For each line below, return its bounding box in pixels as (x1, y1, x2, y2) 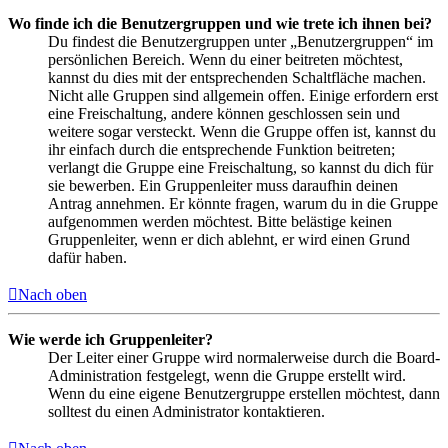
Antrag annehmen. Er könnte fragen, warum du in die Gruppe (48, 195, 438, 213)
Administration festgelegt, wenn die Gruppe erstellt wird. (48, 367, 406, 385)
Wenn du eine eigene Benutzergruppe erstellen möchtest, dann (48, 385, 440, 403)
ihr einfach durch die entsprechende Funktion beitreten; (48, 141, 395, 159)
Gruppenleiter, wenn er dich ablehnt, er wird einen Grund (48, 231, 410, 249)
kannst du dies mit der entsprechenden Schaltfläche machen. (48, 69, 426, 87)
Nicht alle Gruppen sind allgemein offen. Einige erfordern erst (48, 87, 438, 105)
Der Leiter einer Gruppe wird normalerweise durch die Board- (48, 349, 440, 367)
